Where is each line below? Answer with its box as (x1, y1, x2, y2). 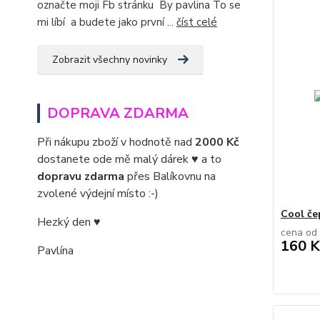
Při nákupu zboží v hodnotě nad (37, 134, 195, 150)
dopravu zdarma (37, 168, 124, 184)
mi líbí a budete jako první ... (37, 14, 176, 29)
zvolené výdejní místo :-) (37, 185, 159, 201)
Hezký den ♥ (37, 214, 101, 230)
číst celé (176, 14, 217, 29)
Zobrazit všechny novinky (52, 52, 167, 66)
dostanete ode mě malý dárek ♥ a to (37, 151, 221, 167)
